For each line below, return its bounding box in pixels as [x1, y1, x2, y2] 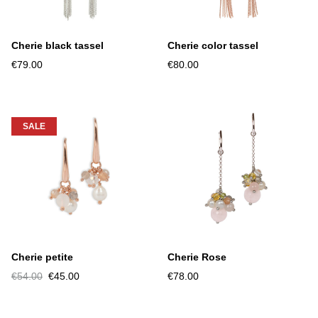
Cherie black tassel [11, 39, 104, 51]
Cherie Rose [168, 251, 226, 263]
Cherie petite [11, 251, 73, 263]
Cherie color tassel [168, 39, 258, 51]
